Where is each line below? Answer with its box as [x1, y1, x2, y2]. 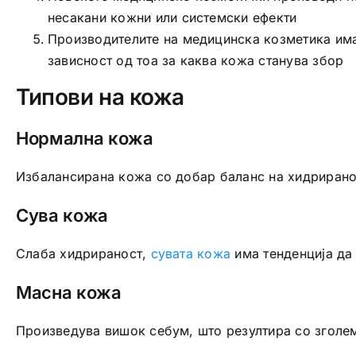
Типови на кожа [15, 83, 185, 110]
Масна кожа [15, 282, 122, 304]
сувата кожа [150, 246, 231, 262]
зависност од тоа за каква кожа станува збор [47, 52, 344, 68]
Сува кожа [15, 205, 108, 226]
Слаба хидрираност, [15, 246, 151, 262]
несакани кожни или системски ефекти [47, 9, 297, 25]
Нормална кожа [15, 128, 153, 149]
